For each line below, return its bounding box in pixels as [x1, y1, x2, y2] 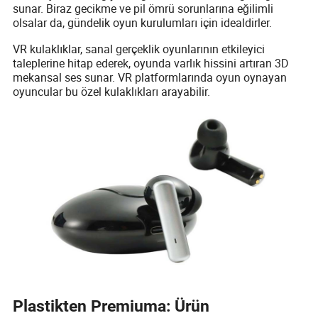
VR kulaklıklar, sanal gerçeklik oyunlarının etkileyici [13, 40, 265, 57]
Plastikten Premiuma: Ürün [13, 296, 210, 316]
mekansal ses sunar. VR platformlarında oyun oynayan [13, 69, 287, 85]
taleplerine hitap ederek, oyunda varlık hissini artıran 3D [13, 55, 290, 71]
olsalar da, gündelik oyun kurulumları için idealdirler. [13, 14, 273, 31]
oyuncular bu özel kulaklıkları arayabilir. [13, 83, 211, 99]
